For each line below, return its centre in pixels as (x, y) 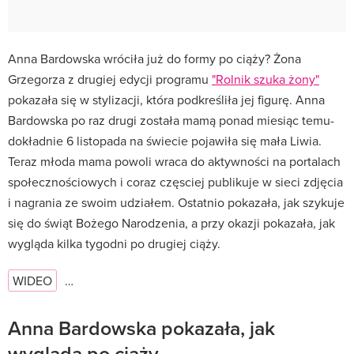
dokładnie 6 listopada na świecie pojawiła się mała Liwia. (165, 141)
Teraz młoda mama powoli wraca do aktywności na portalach (174, 162)
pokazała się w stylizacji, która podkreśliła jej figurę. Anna (166, 100)
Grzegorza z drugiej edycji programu (110, 79)
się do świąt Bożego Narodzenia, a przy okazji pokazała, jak (171, 223)
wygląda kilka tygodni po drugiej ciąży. (114, 244)
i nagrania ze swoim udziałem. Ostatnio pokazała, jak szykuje (176, 203)
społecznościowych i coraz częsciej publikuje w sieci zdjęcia (175, 182)
